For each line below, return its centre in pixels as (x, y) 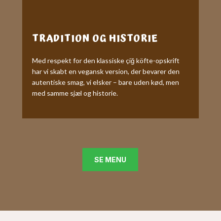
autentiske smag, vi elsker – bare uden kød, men (105, 82)
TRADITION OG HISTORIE (95, 38)
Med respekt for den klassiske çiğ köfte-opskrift (106, 60)
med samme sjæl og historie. (75, 93)
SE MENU (110, 160)
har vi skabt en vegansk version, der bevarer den (106, 71)
